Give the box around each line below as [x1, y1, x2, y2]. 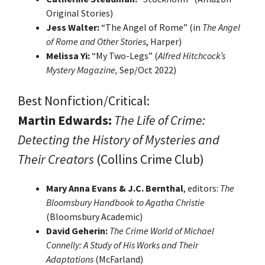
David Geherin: [46, 224, 108, 237]
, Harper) [146, 35, 182, 47]
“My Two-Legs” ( [90, 49, 158, 62]
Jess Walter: [46, 21, 99, 33]
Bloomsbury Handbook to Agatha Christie [46, 196, 205, 208]
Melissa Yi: [46, 49, 90, 62]
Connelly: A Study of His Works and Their [46, 238, 198, 251]
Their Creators [18, 150, 94, 167]
